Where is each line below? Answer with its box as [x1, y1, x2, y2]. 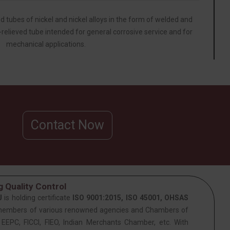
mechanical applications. [6, 40, 86, 48]
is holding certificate [2, 193, 73, 202]
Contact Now [31, 117, 104, 132]
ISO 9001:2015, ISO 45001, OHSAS [72, 193, 189, 202]
